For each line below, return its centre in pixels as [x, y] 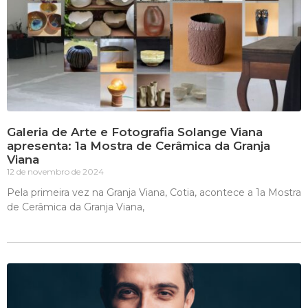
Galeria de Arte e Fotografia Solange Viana [135, 132]
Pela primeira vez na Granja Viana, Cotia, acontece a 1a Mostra [154, 192]
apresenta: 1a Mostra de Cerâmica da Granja [139, 146]
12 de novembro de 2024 [55, 172]
